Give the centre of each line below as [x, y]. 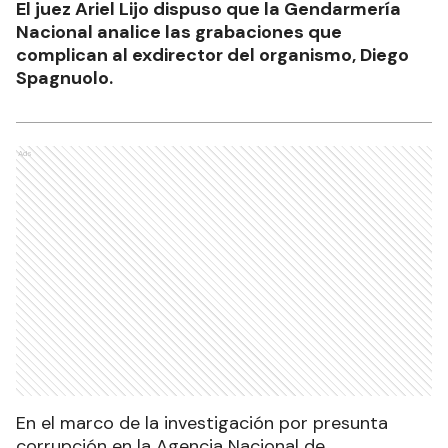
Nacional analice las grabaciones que [179, 31]
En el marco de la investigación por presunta [202, 422]
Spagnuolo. [64, 77]
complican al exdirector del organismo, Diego [212, 54]
